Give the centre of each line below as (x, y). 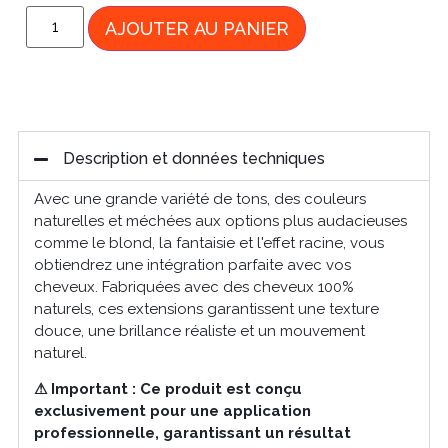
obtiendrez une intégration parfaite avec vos (192, 264)
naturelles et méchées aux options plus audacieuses (220, 220)
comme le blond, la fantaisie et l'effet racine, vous (208, 242)
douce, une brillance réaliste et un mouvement (199, 330)
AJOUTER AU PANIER (197, 28)
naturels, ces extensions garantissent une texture (206, 308)
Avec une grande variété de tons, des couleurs (199, 198)
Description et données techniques (193, 158)
